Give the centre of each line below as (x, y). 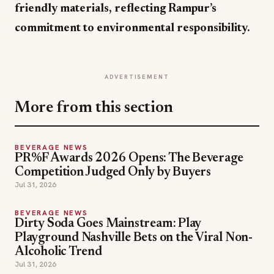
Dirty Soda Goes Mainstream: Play (108, 224)
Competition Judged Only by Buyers (113, 173)
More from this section (94, 108)
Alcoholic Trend (58, 252)
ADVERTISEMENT (137, 77)
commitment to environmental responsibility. (132, 28)
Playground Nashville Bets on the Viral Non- (134, 238)
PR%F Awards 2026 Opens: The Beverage (129, 159)
